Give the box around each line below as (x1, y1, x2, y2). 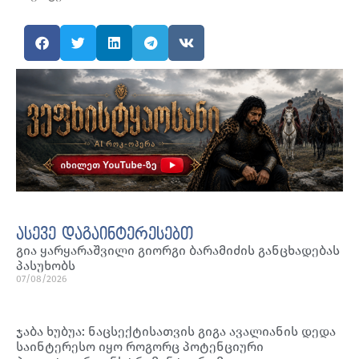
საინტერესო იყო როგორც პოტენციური (16, 338, 264, 354)
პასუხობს (16, 257, 75, 273)
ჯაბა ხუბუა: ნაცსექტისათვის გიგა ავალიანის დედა (16, 323, 336, 339)
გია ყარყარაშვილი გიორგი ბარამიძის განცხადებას (16, 242, 340, 258)
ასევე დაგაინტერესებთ (16, 225, 193, 244)
